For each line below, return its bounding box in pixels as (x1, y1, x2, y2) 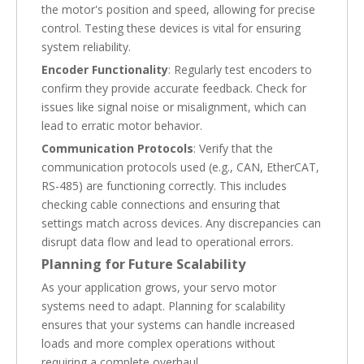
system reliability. (41, 38, 131, 54)
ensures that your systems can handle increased (41, 316, 295, 332)
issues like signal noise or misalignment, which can (41, 98, 306, 115)
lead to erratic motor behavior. (41, 117, 202, 133)
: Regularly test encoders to (168, 61, 312, 77)
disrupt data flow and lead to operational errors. (41, 233, 293, 249)
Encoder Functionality (41, 61, 168, 77)
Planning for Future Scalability (41, 254, 245, 273)
